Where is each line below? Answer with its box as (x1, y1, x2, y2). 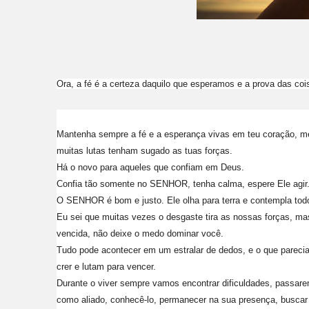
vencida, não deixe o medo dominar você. (57, 228, 223, 239)
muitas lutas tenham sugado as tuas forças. (57, 145, 232, 156)
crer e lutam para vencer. (57, 261, 156, 272)
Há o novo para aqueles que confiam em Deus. (57, 161, 244, 172)
